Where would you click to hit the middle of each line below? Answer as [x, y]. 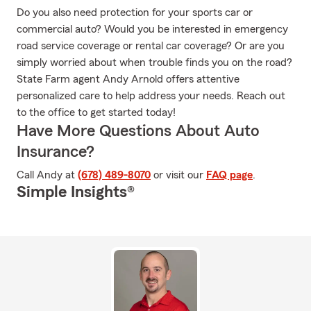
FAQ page [229, 175]
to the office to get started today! [96, 112]
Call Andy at [47, 175]
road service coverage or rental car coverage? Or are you [151, 46]
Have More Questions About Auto [138, 131]
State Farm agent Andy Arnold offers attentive [128, 79]
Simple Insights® [76, 192]
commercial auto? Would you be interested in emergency [152, 29]
